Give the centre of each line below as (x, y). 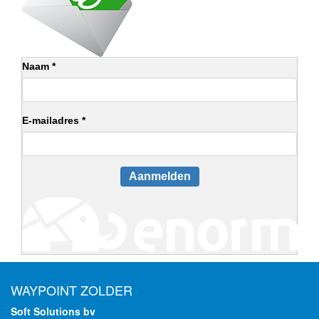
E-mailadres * (54, 120)
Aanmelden (159, 176)
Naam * (39, 66)
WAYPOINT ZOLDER (72, 290)
